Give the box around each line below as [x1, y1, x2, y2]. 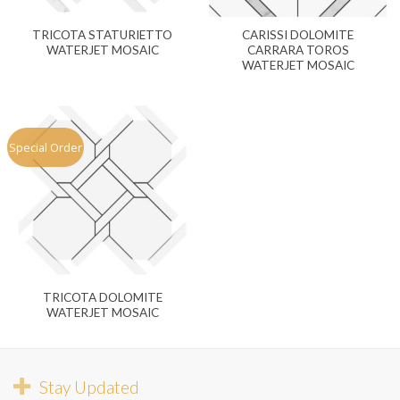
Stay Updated [38, 376, 139, 397]
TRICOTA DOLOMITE [42, 289, 162, 304]
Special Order [9, 139, 83, 156]
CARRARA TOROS [246, 43, 349, 58]
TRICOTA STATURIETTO [32, 28, 172, 43]
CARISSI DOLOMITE [242, 28, 354, 43]
